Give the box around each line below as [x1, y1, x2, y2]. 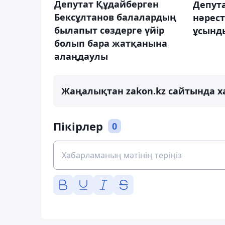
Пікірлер [53, 118, 103, 134]
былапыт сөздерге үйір [54, 24, 164, 36]
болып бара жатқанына [54, 37, 167, 49]
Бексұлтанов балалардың [54, 11, 176, 23]
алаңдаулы [54, 50, 108, 62]
